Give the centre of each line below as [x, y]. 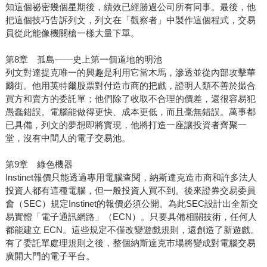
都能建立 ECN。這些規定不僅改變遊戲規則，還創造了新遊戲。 [132, 230]
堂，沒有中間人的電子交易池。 [68, 138]
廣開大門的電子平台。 [50, 256]
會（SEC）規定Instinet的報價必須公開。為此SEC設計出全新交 [131, 204]
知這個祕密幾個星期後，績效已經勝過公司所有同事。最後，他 [130, 7]
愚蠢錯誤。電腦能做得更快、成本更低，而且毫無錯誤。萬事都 [130, 112]
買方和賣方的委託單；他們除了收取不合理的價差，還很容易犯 [130, 99]
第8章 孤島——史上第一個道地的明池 [83, 60]
